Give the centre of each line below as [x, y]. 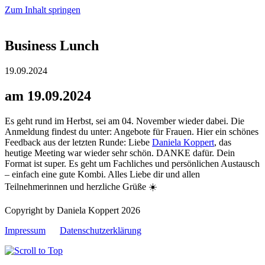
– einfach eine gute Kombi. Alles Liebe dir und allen [102, 174]
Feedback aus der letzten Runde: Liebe [78, 142]
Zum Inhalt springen [43, 10]
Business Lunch [52, 45]
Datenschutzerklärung [101, 230]
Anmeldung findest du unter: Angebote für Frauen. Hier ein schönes [132, 131]
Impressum [25, 230]
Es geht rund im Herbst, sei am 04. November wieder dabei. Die [125, 121]
